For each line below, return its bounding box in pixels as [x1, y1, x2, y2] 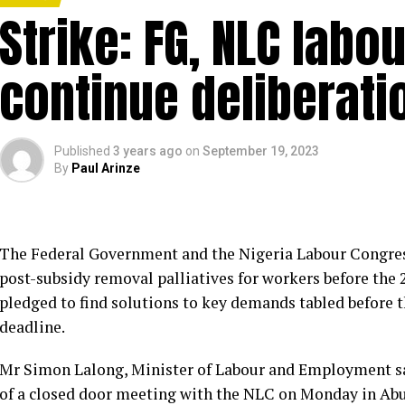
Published [54, 144, 110, 158]
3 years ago [113, 144, 183, 158]
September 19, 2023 [202, 144, 319, 158]
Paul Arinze [71, 161, 140, 175]
